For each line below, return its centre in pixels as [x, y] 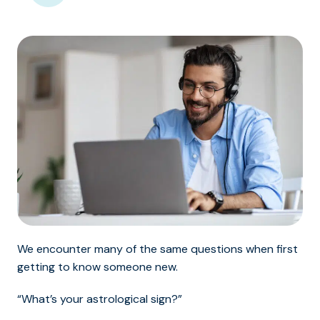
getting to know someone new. [97, 267]
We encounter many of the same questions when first [157, 249]
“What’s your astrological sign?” [100, 299]
